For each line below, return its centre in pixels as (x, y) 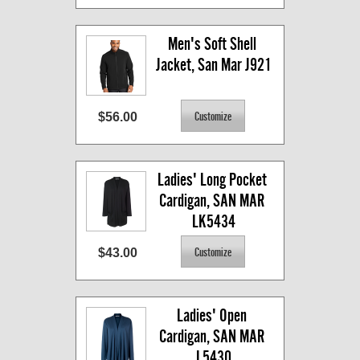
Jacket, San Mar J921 (213, 65)
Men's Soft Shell (212, 44)
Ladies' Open (212, 316)
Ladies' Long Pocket (212, 180)
